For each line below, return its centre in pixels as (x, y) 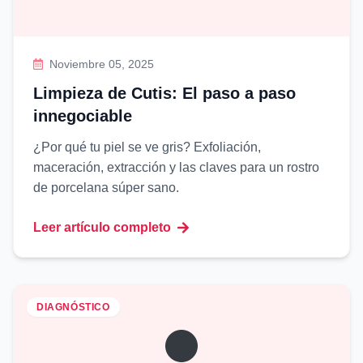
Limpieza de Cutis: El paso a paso (164, 93)
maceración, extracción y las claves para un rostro (176, 167)
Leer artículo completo (102, 227)
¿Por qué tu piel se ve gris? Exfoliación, (147, 147)
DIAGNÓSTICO (73, 307)
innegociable (83, 116)
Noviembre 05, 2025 (102, 64)
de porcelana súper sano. (106, 188)
